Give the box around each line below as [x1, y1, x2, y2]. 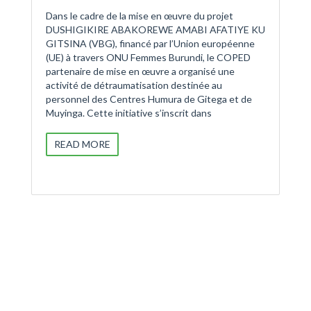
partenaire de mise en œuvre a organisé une [46, 65, 235, 77]
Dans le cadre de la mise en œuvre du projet [46, 9, 233, 22]
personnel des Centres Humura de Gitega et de [46, 92, 252, 105]
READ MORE [54, 137, 110, 150]
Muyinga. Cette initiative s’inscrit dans [46, 106, 212, 119]
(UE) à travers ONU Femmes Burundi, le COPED [46, 51, 251, 63]
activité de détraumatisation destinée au [46, 78, 222, 91]
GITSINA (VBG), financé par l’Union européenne [46, 37, 255, 49]
